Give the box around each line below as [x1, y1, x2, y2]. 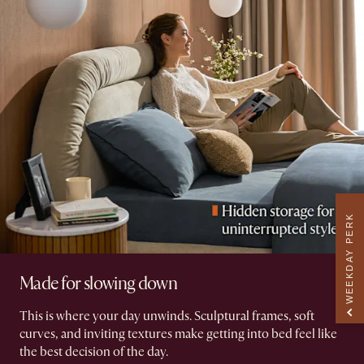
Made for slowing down [19, 272, 178, 296]
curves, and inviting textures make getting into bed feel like [19, 326, 337, 343]
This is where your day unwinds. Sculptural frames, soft [19, 308, 314, 325]
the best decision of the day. [19, 344, 168, 361]
